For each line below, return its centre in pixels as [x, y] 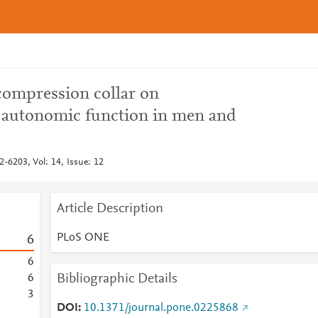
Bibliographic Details [117, 279]
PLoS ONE [83, 238]
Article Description [110, 209]
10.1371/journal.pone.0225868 [161, 308]
